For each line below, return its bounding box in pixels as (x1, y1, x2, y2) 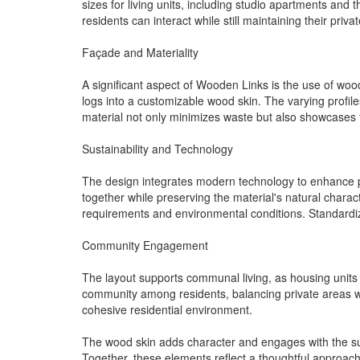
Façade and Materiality (82, 43, 198, 60)
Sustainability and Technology (82, 140, 233, 157)
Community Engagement (82, 236, 208, 253)
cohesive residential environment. (82, 301, 252, 317)
